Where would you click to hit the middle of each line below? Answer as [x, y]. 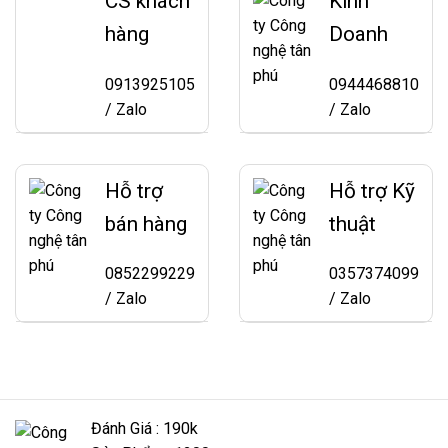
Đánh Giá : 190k [144, 429]
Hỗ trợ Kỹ [372, 190]
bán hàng [146, 223]
